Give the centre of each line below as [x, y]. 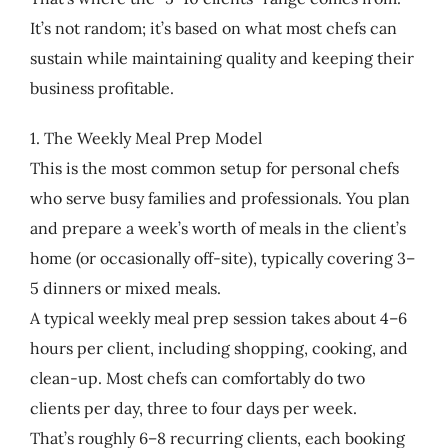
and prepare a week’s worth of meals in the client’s [217, 227]
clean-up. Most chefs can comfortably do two [197, 377]
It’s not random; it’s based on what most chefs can [213, 27]
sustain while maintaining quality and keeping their [221, 57]
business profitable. [101, 87]
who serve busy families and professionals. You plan [219, 197]
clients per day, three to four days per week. [193, 407]
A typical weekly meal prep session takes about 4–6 [218, 317]
